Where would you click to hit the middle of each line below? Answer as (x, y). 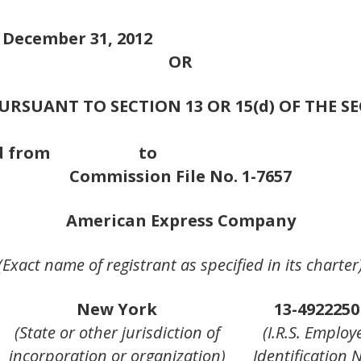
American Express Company (180, 221)
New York (117, 309)
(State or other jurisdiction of (117, 333)
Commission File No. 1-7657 (180, 176)
